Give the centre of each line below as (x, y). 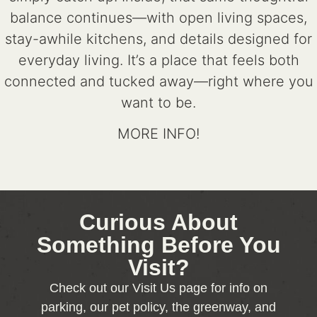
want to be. (158, 102)
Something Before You (158, 244)
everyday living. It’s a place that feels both (158, 60)
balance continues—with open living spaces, (158, 17)
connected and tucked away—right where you (158, 81)
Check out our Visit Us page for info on (158, 288)
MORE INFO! (158, 133)
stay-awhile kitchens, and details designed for (158, 39)
